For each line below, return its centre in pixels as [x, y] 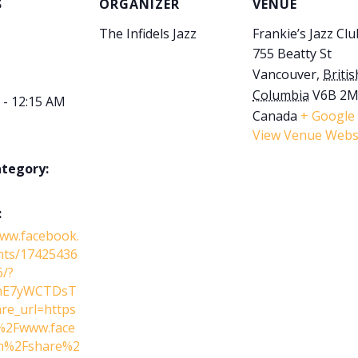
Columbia [281, 95]
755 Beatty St [292, 54]
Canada [275, 116]
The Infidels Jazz [148, 34]
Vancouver [284, 74]
